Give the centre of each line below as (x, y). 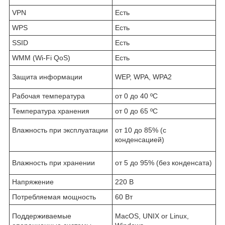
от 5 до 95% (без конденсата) (163, 163)
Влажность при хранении (53, 163)
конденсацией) (140, 140)
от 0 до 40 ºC (136, 96)
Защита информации (47, 77)
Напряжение (33, 182)
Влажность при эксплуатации (60, 130)
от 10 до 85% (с (141, 130)
